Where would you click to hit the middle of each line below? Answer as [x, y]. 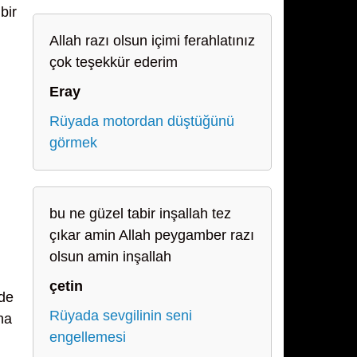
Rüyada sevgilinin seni [121, 316]
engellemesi [88, 337]
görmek [73, 143]
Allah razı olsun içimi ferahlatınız [152, 41]
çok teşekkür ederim [114, 62]
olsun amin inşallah [110, 257]
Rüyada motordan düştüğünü [142, 121]
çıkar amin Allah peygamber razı [152, 235]
